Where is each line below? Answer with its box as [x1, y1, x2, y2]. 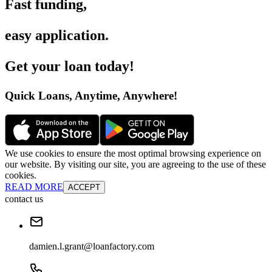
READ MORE [5, 192, 63, 203]
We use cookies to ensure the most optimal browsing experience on [5, 158, 261, 169]
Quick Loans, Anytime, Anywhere [5, 100, 174, 114]
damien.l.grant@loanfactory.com [29, 251, 154, 262]
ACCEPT [68, 193, 100, 203]
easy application [5, 38, 105, 55]
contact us [5, 204, 43, 215]
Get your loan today [5, 69, 129, 86]
